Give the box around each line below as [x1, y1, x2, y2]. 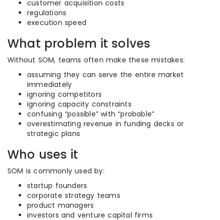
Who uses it [7, 146, 79, 163]
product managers [27, 200, 94, 210]
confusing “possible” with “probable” [27, 109, 155, 119]
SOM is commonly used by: [7, 166, 105, 176]
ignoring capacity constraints [27, 99, 132, 109]
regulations [27, 8, 67, 18]
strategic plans [27, 129, 80, 138]
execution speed [27, 18, 86, 27]
